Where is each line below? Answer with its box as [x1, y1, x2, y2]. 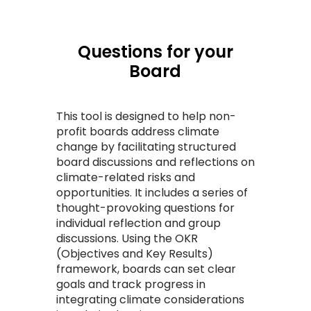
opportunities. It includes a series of [56, 184, 248, 201]
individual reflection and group [56, 215, 221, 231]
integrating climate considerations [56, 291, 244, 308]
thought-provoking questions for [56, 199, 235, 216]
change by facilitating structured [56, 138, 236, 155]
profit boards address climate [56, 123, 219, 140]
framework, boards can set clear [56, 260, 236, 277]
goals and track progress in [56, 276, 205, 292]
